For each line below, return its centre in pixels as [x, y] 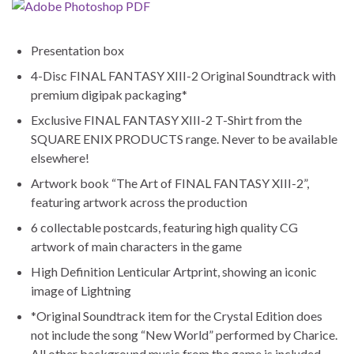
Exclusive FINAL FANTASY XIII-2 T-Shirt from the [166, 119]
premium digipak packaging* [109, 94]
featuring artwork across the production [139, 201]
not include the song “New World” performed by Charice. [184, 334]
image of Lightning [81, 290]
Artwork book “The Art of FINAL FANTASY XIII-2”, [170, 183]
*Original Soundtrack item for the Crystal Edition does [177, 315]
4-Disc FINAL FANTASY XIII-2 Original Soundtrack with [183, 75]
